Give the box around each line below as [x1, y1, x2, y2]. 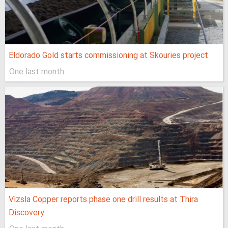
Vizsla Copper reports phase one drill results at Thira [9, 193, 198, 207]
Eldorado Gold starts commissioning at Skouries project [9, 49, 208, 63]
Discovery [9, 207, 44, 220]
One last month [9, 66, 64, 79]
